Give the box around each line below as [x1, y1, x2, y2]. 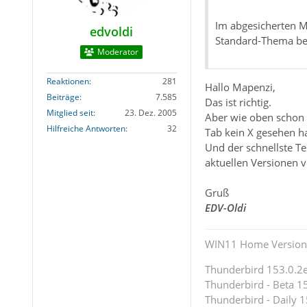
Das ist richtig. [204, 95, 271, 109]
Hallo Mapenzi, [204, 79, 275, 94]
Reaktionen [46, 75, 89, 87]
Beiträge [46, 90, 79, 103]
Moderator [97, 45, 139, 58]
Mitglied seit [46, 106, 93, 119]
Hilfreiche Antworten [46, 122, 125, 134]
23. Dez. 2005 [124, 106, 177, 119]
